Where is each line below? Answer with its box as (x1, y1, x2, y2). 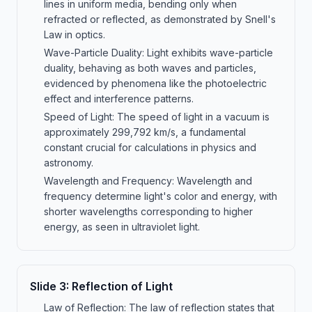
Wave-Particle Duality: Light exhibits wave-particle (44, 47, 273, 58)
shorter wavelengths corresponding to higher (44, 205, 253, 217)
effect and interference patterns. (44, 93, 194, 104)
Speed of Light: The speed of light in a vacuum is (44, 111, 270, 123)
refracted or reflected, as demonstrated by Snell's (44, 13, 276, 25)
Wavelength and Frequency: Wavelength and (44, 175, 252, 187)
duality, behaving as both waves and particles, (44, 62, 256, 74)
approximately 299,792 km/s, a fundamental (44, 126, 246, 138)
